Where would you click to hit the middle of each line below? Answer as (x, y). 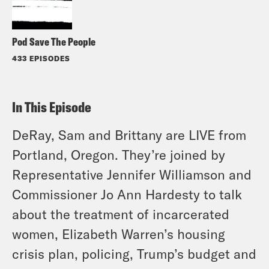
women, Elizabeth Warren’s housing (119, 233)
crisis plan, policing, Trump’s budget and (134, 253)
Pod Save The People (54, 41)
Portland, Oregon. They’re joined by (119, 154)
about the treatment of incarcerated (121, 213)
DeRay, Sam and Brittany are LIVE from (129, 134)
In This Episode (52, 107)
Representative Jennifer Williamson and (132, 174)
